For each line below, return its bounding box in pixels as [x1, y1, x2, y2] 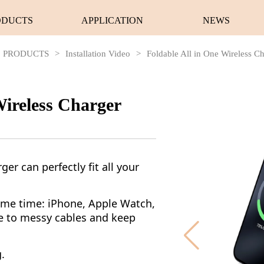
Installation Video [65, 49, 131, 58]
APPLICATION [81, 15, 144, 25]
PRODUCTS [3, 49, 49, 58]
